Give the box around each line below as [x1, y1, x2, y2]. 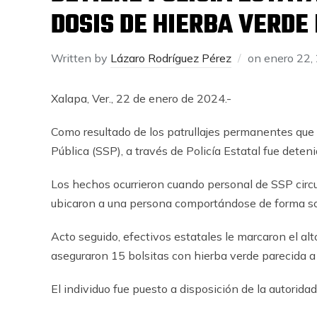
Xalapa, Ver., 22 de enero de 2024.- [51, 91, 231, 105]
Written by [51, 51, 110, 65]
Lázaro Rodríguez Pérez [110, 51, 231, 65]
